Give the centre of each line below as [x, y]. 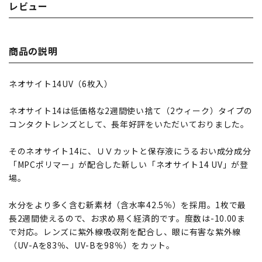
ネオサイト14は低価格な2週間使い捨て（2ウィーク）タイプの [131, 111]
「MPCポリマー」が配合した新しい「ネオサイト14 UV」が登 [129, 165]
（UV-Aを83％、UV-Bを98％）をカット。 [92, 245]
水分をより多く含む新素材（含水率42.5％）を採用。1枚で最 [128, 205]
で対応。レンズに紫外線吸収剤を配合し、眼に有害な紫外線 [125, 232]
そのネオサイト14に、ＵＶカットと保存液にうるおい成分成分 [130, 151]
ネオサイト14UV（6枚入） [61, 84]
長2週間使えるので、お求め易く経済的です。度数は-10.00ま [127, 218]
